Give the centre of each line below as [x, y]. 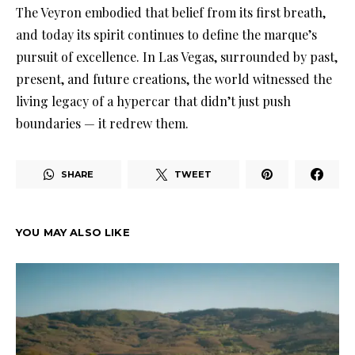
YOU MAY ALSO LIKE [73, 233]
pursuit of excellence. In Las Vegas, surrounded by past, [177, 57]
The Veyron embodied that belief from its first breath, [171, 13]
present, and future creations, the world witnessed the [174, 79]
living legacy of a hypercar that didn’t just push [153, 101]
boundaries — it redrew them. [102, 124]
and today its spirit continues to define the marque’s [166, 35]
